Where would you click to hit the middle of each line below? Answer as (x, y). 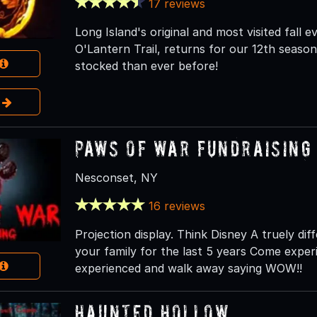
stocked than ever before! (146, 65)
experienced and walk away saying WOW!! (188, 268)
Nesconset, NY (116, 177)
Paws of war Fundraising (193, 148)
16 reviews (177, 206)
